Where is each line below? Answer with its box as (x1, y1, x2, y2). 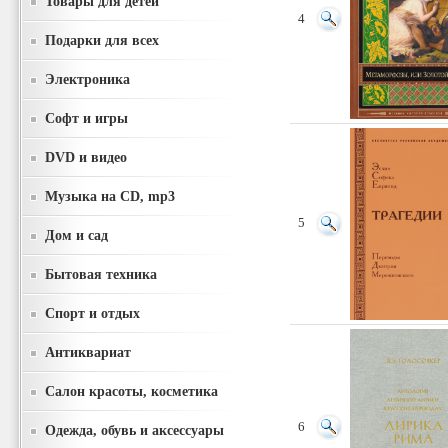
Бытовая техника (45, 266, 157, 282)
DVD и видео (45, 149, 127, 165)
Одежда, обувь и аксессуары (45, 422, 224, 438)
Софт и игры (45, 110, 128, 126)
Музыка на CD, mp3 (45, 188, 175, 204)
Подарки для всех (45, 32, 159, 48)
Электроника (45, 71, 130, 87)
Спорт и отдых (45, 305, 140, 321)
